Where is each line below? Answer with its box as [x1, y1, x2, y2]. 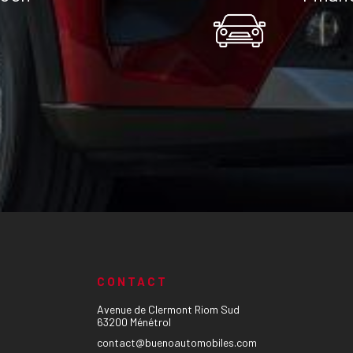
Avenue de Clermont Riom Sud [96, 303, 240, 316]
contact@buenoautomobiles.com [96, 336, 257, 349]
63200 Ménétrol [96, 315, 171, 329]
